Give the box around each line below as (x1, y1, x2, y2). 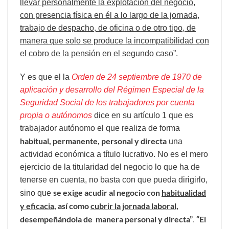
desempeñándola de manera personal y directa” (20, 214, 193, 224)
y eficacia (20, 201, 54, 211)
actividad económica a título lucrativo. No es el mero (20, 150, 208, 159)
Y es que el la (20, 73, 72, 82)
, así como (54, 201, 90, 211)
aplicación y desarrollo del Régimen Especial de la (20, 85, 204, 95)
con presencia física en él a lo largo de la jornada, (20, 11, 199, 20)
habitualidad (162, 188, 206, 198)
